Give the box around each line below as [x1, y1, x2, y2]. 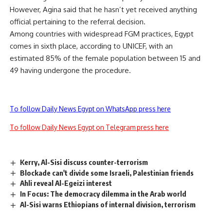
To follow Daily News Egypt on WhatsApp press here [10, 104, 171, 113]
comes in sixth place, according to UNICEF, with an [10, 41, 173, 51]
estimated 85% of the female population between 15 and [10, 53, 200, 63]
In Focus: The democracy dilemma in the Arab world [20, 189, 187, 199]
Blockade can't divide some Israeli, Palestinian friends [20, 168, 194, 177]
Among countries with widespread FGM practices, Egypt [10, 29, 194, 38]
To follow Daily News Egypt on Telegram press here [10, 123, 169, 131]
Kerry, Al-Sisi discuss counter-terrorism [20, 157, 148, 166]
